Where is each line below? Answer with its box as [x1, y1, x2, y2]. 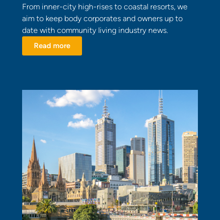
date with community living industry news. [22, 25, 168, 35]
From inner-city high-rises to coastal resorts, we [22, 1, 188, 11]
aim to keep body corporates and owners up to [22, 13, 183, 23]
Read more [39, 41, 70, 50]
